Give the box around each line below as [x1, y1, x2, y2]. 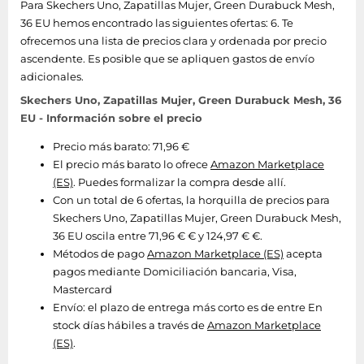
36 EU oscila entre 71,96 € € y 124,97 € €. [53, 228, 262, 242]
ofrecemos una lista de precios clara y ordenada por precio [20, 33, 327, 47]
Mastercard [53, 282, 112, 296]
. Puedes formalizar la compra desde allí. [73, 175, 286, 188]
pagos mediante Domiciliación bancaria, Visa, [53, 264, 297, 278]
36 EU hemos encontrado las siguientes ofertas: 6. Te [20, 15, 293, 29]
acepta [284, 246, 323, 260]
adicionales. [20, 69, 84, 83]
